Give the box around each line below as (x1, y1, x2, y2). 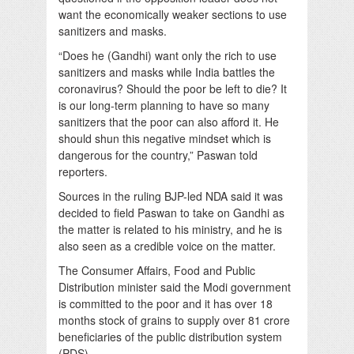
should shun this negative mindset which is (58, 130, 271, 146)
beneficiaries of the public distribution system (58, 328, 282, 345)
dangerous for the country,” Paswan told (58, 146, 258, 163)
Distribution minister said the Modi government (58, 278, 291, 295)
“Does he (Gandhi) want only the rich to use (58, 47, 277, 63)
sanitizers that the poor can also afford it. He (58, 113, 279, 130)
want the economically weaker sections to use (58, 6, 287, 22)
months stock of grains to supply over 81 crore (58, 311, 290, 328)
